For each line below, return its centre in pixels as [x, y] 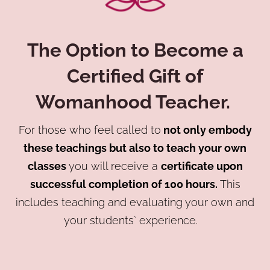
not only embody [206, 130]
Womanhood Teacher [131, 102]
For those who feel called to [89, 130]
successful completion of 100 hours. [125, 184]
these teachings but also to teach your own [135, 148]
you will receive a [115, 166]
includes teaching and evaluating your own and [135, 202]
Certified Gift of [135, 76]
